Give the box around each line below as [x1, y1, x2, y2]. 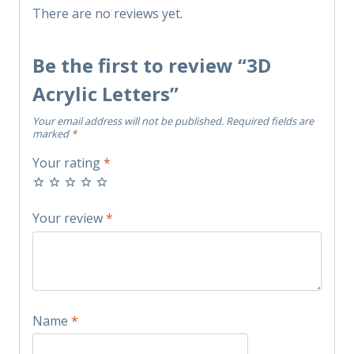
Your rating [32, 153, 104, 171]
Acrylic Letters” [32, 80, 179, 107]
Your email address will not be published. [32, 113, 224, 128]
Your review [32, 209, 106, 228]
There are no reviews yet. [32, 4, 183, 22]
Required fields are [226, 113, 314, 128]
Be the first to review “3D [32, 51, 271, 78]
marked [32, 126, 71, 141]
